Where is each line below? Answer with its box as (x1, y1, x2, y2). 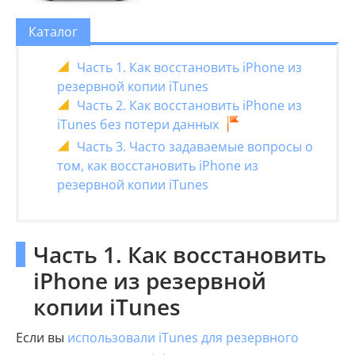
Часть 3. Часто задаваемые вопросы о (77, 137, 313, 155)
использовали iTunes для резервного (67, 328, 299, 346)
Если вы (16, 328, 67, 346)
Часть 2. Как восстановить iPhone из (77, 96, 302, 114)
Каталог (29, 23, 78, 41)
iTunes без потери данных (57, 116, 219, 134)
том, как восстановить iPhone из (57, 156, 258, 174)
